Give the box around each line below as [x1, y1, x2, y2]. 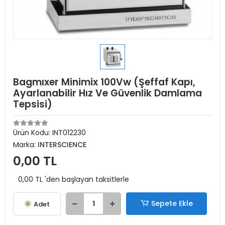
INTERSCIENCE [38, 140, 86, 150]
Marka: [13, 140, 38, 150]
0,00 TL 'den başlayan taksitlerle [18, 174, 129, 184]
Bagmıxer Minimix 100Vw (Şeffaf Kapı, [13, 75, 195, 89]
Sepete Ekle [151, 198, 193, 208]
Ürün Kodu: [13, 128, 52, 138]
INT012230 [52, 128, 86, 138]
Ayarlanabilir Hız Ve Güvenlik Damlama [13, 86, 202, 100]
